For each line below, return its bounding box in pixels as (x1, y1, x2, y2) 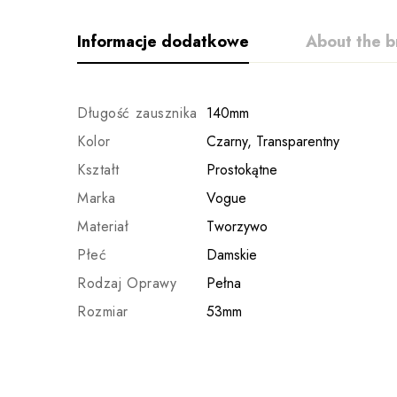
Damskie (206, 245, 257, 265)
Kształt (77, 160, 120, 180)
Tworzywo (206, 216, 268, 237)
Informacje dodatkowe (77, 30, 249, 53)
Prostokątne (206, 160, 277, 180)
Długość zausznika (77, 103, 198, 123)
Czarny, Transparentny (206, 131, 339, 152)
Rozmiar (77, 301, 128, 322)
